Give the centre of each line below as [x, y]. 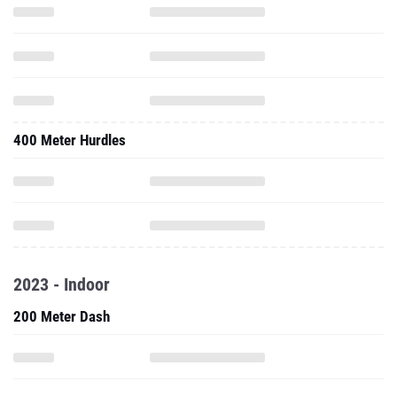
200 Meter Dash [62, 316]
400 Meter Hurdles [70, 140]
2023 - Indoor [62, 284]
